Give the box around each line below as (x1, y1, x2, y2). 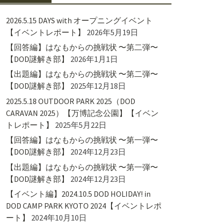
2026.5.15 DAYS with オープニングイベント (5, 15, 153, 25)
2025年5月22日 (55, 119, 107, 130)
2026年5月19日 (86, 27, 138, 37)
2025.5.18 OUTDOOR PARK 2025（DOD (5, 96, 135, 106)
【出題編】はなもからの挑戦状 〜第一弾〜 (5, 162, 158, 172)
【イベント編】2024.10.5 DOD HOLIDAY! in (5, 188, 151, 199)
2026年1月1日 (70, 54, 118, 64)
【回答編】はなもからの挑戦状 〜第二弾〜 (5, 42, 158, 52)
